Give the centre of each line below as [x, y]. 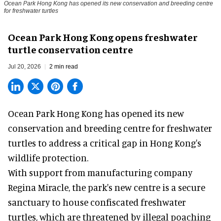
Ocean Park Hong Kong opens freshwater [103, 37]
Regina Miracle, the [48, 187]
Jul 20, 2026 [24, 67]
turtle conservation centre [71, 49]
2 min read [64, 67]
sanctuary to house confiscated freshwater [97, 202]
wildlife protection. [48, 158]
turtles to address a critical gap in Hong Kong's [105, 143]
